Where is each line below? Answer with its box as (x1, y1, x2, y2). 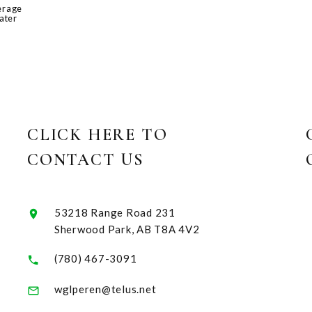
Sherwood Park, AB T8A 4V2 (54, 222, 200, 235)
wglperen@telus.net (54, 283, 157, 296)
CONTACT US (27, 149, 145, 170)
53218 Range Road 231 (54, 205, 175, 219)
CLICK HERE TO (27, 124, 168, 145)
